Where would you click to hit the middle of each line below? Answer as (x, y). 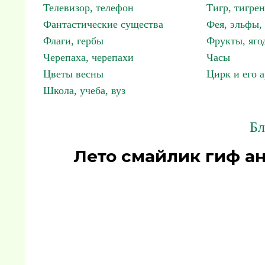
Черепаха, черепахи (88, 57)
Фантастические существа (103, 24)
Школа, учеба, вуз (84, 91)
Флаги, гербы (73, 41)
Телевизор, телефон (88, 8)
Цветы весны (73, 74)
